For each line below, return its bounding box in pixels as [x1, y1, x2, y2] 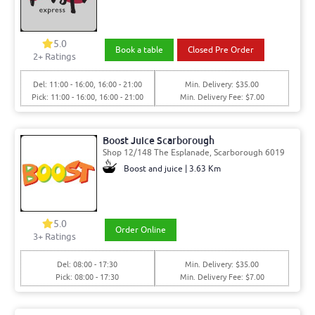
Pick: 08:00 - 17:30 [56, 271, 120, 282]
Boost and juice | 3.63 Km [123, 162, 221, 174]
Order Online [115, 224, 166, 236]
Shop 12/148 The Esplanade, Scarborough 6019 [102, 146, 285, 158]
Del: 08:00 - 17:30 [57, 259, 118, 269]
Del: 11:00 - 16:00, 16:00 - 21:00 [32, 79, 142, 90]
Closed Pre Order [188, 44, 255, 56]
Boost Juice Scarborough [102, 134, 214, 147]
